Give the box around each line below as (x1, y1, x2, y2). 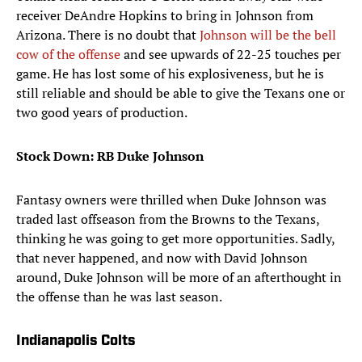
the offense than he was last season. (16, 288, 222, 306)
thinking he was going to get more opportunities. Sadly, (16, 229, 335, 248)
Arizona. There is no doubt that (16, 26, 200, 44)
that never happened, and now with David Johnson (16, 249, 308, 267)
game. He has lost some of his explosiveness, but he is (16, 65, 324, 83)
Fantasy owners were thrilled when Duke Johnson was (16, 191, 326, 209)
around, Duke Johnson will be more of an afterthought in (16, 268, 342, 287)
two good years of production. (16, 103, 190, 122)
